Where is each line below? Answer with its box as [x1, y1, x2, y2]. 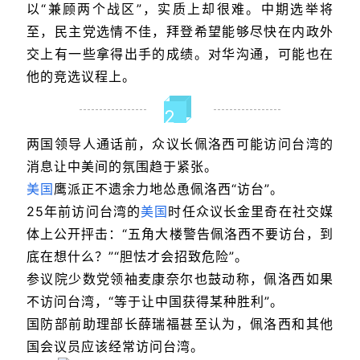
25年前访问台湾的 [27, 202, 141, 219]
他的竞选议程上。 [27, 68, 136, 85]
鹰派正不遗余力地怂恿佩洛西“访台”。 [54, 180, 284, 197]
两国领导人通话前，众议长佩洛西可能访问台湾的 [27, 135, 333, 152]
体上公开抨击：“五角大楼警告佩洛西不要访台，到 [27, 225, 333, 242]
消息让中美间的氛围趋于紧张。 [27, 157, 218, 174]
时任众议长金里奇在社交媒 [168, 202, 334, 219]
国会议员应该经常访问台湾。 [27, 337, 204, 354]
